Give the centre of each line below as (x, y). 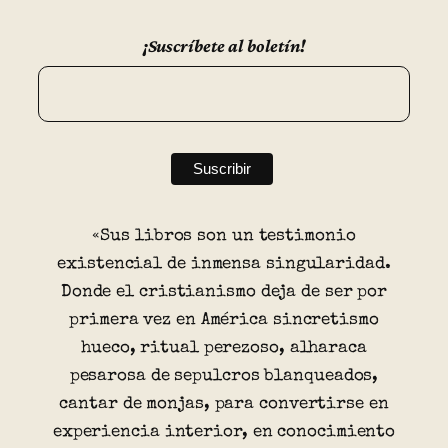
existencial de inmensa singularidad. (224, 264)
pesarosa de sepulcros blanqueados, (224, 376)
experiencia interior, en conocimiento (224, 432)
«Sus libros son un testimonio (224, 236)
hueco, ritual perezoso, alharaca (224, 348)
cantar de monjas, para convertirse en (224, 404)
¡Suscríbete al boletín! (224, 45)
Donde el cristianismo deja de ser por (224, 292)
